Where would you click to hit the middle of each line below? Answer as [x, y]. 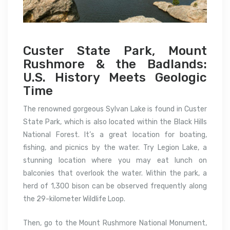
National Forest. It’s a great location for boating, [115, 135]
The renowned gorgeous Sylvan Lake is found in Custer [115, 109]
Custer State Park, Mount [115, 51]
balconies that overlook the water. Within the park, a [115, 174]
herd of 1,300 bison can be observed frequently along [115, 186]
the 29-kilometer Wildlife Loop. [74, 199]
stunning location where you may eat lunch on [115, 161]
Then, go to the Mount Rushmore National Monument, [115, 223]
